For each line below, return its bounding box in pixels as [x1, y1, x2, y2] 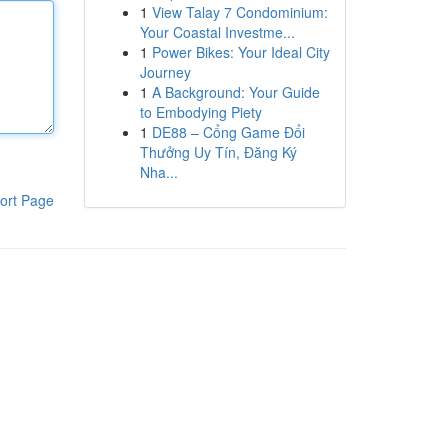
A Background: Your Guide [151, 82, 320, 102]
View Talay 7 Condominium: [151, 2, 328, 22]
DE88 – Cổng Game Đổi [151, 122, 305, 142]
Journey [139, 62, 191, 82]
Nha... [139, 162, 178, 182]
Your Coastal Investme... [139, 22, 295, 42]
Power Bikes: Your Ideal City [151, 42, 330, 62]
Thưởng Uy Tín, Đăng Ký [139, 142, 297, 162]
